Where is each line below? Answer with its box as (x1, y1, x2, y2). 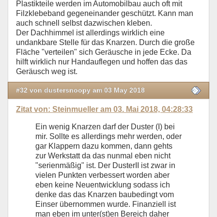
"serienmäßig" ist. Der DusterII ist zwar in (35, 161, 175, 170)
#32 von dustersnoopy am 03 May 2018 (16, 86, 145, 94)
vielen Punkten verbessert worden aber (35, 171, 170, 180)
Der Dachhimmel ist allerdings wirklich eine (16, 28, 165, 37)
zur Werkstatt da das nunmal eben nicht (35, 152, 170, 160)
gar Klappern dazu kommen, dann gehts (35, 142, 172, 151)
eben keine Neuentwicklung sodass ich (35, 181, 170, 189)
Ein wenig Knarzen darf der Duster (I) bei (35, 123, 175, 131)
